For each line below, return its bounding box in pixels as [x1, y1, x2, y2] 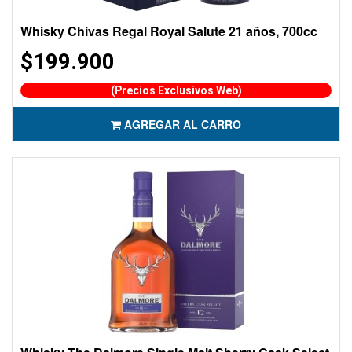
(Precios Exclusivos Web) [110, 84, 242, 97]
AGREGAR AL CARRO [124, 116, 241, 132]
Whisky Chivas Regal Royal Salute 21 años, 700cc [20, 22, 317, 40]
